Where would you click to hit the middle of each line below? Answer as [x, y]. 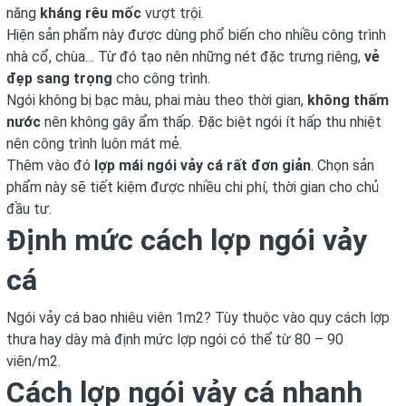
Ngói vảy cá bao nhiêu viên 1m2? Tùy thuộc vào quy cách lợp [198, 318]
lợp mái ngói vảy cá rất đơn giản [203, 165]
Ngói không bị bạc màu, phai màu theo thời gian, [157, 100]
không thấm [348, 100]
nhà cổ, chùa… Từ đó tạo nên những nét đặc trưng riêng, [185, 57]
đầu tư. [29, 209]
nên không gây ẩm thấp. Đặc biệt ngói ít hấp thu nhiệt [211, 122]
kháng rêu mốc [91, 13]
